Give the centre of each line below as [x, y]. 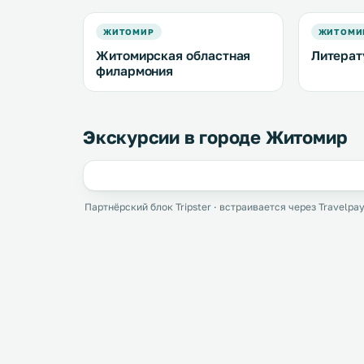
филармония [135, 71]
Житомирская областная [173, 55]
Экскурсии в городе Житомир [215, 137]
